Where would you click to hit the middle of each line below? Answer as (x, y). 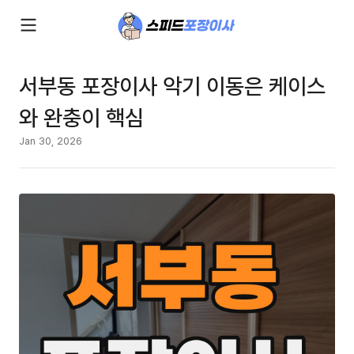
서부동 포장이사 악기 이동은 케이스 (172, 85)
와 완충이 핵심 (81, 117)
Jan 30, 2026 (51, 141)
